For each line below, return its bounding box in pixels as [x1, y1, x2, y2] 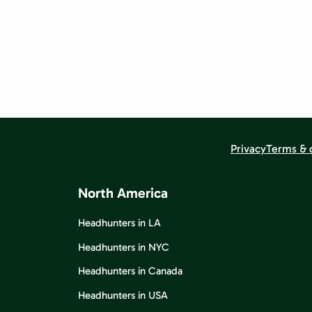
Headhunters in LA [78, 217, 161, 229]
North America [78, 185, 168, 201]
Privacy [231, 141, 266, 155]
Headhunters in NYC [78, 240, 169, 253]
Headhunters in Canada [78, 265, 182, 277]
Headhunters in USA [78, 288, 168, 302]
